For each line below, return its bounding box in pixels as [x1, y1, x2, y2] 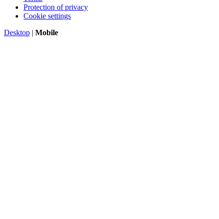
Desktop [4, 28, 30, 37]
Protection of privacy [23, 2, 88, 11]
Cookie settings [23, 11, 71, 20]
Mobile [35, 28, 58, 37]
